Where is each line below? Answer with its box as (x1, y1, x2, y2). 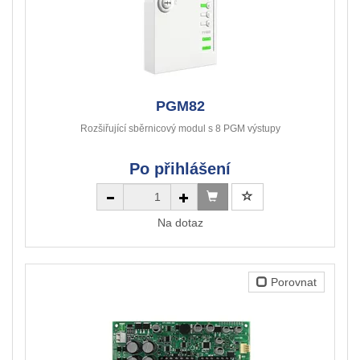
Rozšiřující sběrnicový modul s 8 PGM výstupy (80, 123, 280, 135)
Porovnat (268, 276, 317, 289)
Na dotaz (157, 216, 203, 230)
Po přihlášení (129, 160, 231, 178)
